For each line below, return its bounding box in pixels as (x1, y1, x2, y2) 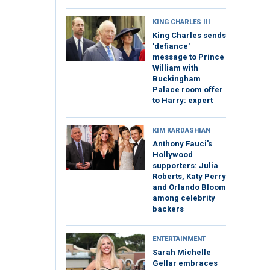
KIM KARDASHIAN (152, 127, 210, 135)
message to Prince (152, 52, 224, 62)
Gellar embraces (152, 259, 218, 268)
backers (152, 204, 184, 214)
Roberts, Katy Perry (152, 172, 226, 181)
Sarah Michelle (152, 248, 211, 257)
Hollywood (152, 150, 193, 160)
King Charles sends (152, 31, 226, 40)
